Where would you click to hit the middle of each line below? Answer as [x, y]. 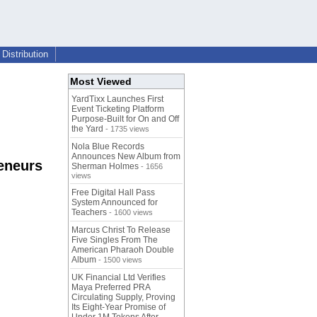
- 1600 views [130, 213]
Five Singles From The [115, 240]
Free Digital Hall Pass [113, 193]
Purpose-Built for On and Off [125, 119]
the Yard [87, 129]
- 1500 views [119, 260]
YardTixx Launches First [117, 99]
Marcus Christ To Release [121, 230]
